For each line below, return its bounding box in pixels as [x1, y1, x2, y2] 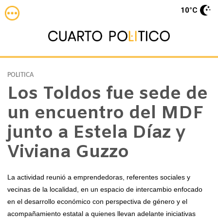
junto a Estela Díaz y [7, 122, 185, 145]
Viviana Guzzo [7, 141, 129, 164]
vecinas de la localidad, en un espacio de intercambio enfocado [7, 185, 202, 193]
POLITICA [7, 72, 34, 78]
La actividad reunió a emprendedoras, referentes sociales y [7, 173, 190, 181]
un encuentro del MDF [7, 102, 203, 126]
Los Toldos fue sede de [7, 83, 208, 106]
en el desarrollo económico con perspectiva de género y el [7, 198, 187, 205]
